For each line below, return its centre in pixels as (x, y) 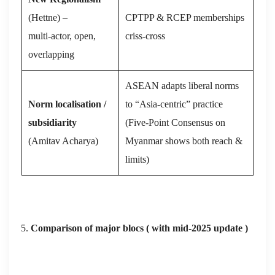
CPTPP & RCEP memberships (185, 17)
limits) (137, 159)
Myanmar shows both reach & (184, 141)
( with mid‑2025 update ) (196, 228)
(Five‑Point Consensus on (175, 122)
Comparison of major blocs (87, 228)
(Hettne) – (48, 17)
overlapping (51, 54)
